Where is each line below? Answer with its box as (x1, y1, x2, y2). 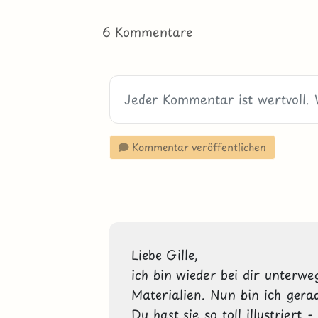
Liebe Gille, (131, 245, 198, 265)
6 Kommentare (102, 22, 193, 42)
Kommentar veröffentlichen (128, 139, 267, 155)
